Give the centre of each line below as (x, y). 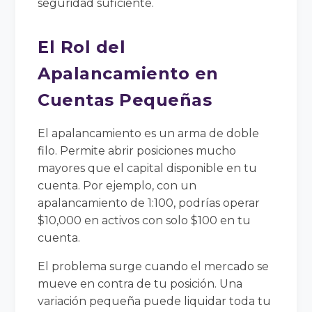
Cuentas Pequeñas (125, 100)
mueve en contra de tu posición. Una (140, 283)
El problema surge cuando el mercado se (154, 266)
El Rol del (82, 47)
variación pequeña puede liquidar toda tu (155, 301)
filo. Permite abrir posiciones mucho (137, 150)
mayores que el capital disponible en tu (148, 168)
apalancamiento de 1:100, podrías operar (149, 203)
